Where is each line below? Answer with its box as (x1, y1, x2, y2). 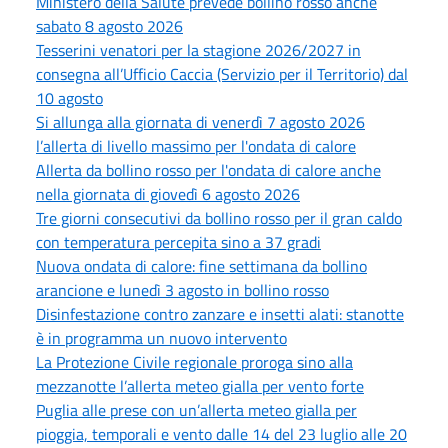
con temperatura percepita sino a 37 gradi (36, 229, 321, 254)
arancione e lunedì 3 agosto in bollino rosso (36, 277, 329, 302)
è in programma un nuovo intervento (36, 325, 287, 350)
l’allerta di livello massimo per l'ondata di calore (36, 133, 356, 158)
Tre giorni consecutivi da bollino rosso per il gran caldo (36, 205, 402, 230)
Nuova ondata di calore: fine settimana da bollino (36, 253, 367, 278)
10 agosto (36, 85, 103, 110)
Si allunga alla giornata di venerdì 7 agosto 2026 (36, 109, 365, 134)
